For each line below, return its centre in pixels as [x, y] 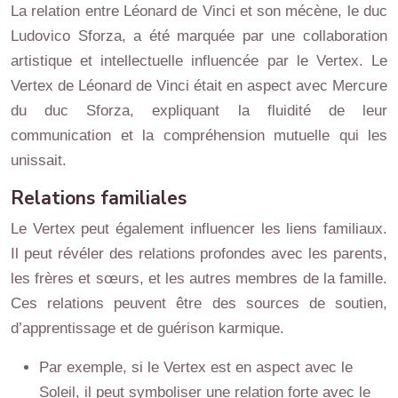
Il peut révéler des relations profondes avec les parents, [199, 253]
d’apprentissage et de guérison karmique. [147, 328]
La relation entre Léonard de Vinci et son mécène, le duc [199, 11]
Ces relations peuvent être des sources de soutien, [199, 303]
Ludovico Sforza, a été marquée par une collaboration [199, 36]
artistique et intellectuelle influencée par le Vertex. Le [199, 60]
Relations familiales [99, 198]
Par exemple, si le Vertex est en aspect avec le [196, 367]
